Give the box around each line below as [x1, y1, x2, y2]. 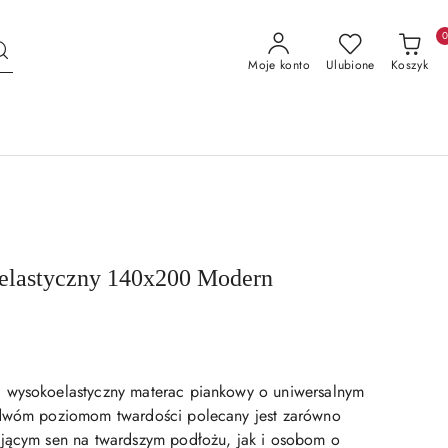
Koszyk [390, 56, 428, 74]
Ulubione [325, 56, 375, 74]
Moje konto [248, 56, 310, 74]
